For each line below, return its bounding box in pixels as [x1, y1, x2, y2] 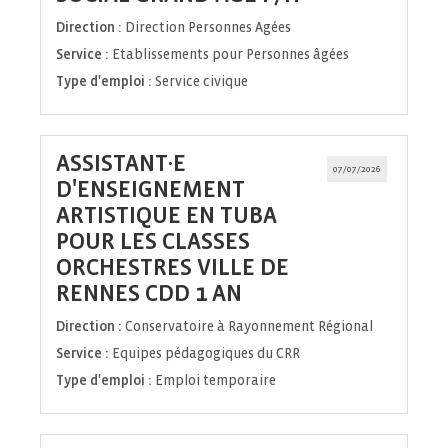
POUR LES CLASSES [56, 229, 250, 255]
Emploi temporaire [155, 373, 276, 389]
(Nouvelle [241, 280, 341, 306]
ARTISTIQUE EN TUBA [56, 203, 277, 229]
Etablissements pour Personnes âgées [112, 47, 349, 63]
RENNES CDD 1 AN [56, 281, 242, 307]
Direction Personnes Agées [125, 20, 291, 36]
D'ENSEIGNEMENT [56, 177, 245, 203]
